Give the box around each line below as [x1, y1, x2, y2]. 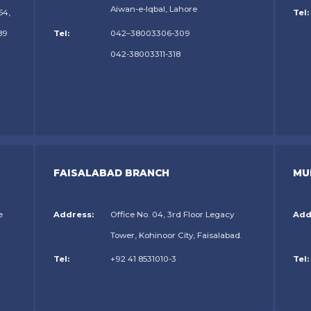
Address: [53, 210, 94, 220]
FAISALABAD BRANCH [53, 167, 169, 179]
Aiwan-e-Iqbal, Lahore [110, 4, 198, 15]
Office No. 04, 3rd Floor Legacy [110, 210, 235, 220]
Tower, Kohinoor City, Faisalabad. [110, 230, 243, 241]
